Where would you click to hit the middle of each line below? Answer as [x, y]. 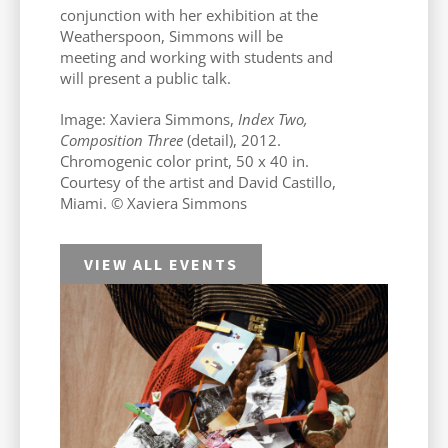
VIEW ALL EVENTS [161, 263]
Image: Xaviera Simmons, [149, 118]
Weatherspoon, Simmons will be [171, 35]
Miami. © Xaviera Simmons [153, 202]
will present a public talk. [145, 77]
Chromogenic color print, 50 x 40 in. [184, 160]
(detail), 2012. [232, 139]
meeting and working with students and [196, 56]
